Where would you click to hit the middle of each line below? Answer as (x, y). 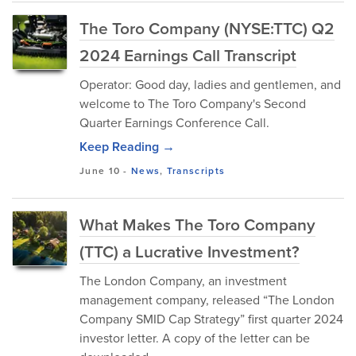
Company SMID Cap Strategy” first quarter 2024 (211, 319)
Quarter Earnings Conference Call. (174, 122)
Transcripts (196, 170)
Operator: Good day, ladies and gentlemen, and (210, 84)
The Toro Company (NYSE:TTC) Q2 (207, 28)
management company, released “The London (207, 300)
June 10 (100, 170)
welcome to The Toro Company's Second (193, 103)
